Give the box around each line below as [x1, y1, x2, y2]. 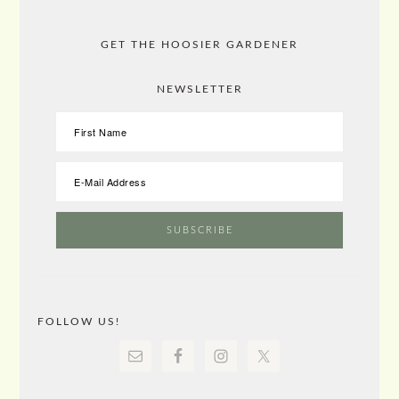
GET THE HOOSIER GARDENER [101, 39, 298, 51]
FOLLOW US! [37, 316, 121, 328]
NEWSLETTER [156, 84, 243, 95]
